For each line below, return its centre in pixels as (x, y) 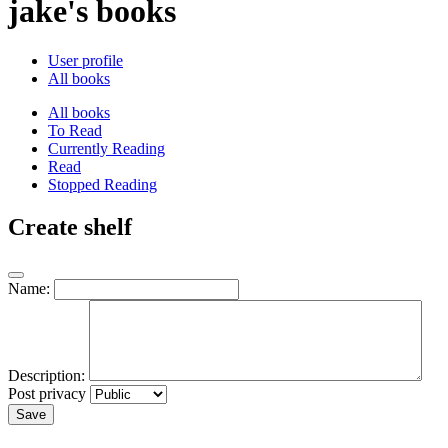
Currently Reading (106, 148)
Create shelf (70, 226)
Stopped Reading (102, 184)
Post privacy (47, 393)
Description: (46, 375)
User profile (85, 60)
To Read (75, 130)
